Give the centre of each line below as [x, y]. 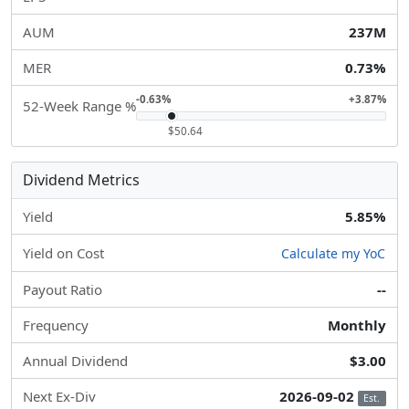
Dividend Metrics [81, 180]
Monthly [357, 325]
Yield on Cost [63, 253]
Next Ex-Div [59, 397]
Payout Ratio [63, 290]
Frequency [56, 325]
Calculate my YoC [333, 254]
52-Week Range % [79, 106]
